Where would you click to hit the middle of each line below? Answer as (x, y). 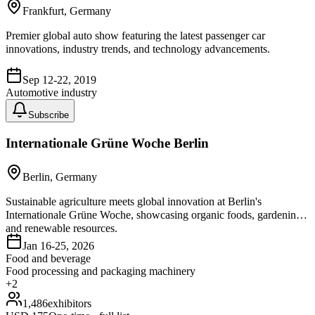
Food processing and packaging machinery (101, 271)
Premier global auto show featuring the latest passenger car (135, 36)
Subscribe (49, 115)
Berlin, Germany (60, 177)
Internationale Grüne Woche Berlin (107, 143)
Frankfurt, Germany (67, 11)
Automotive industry (51, 92)
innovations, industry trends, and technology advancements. (138, 49)
